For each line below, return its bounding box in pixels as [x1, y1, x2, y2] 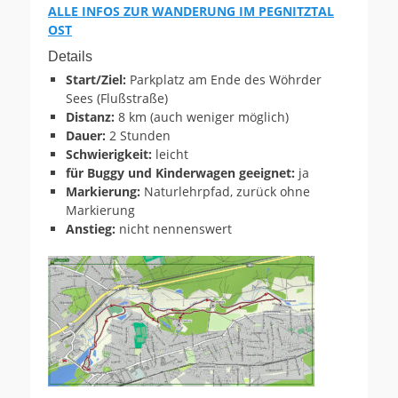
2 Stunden [109, 126, 171, 144]
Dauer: [66, 126, 109, 144]
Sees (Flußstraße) [66, 89, 168, 107]
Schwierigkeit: [66, 145, 155, 163]
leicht [155, 145, 188, 163]
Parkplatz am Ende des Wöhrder [130, 70, 322, 88]
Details [48, 48, 92, 64]
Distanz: [66, 107, 115, 125]
